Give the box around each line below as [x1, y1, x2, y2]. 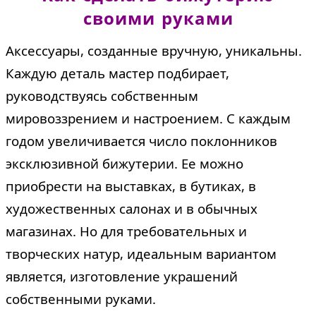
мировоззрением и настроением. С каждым [6, 109, 291, 127]
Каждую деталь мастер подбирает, [6, 63, 229, 82]
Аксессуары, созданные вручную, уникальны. [6, 41, 302, 59]
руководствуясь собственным [6, 86, 198, 104]
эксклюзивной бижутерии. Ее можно [6, 154, 243, 172]
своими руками [83, 6, 233, 30]
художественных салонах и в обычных [6, 199, 257, 217]
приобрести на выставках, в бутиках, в [6, 176, 256, 195]
